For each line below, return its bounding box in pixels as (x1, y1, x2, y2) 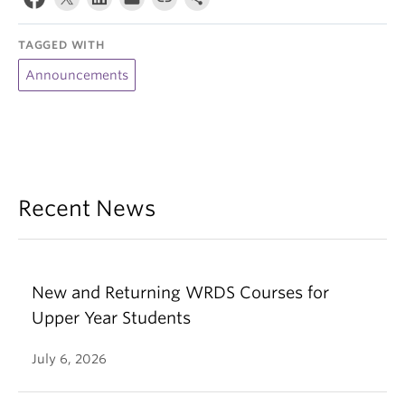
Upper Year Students (32, 308, 191, 327)
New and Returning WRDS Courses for (32, 283, 329, 302)
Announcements (25, 68, 128, 82)
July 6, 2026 (32, 352, 107, 366)
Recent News (18, 195, 155, 221)
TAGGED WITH (18, 38, 105, 52)
